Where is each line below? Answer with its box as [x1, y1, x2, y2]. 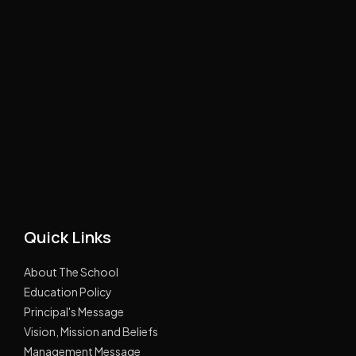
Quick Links [24, 226, 111, 248]
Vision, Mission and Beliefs [24, 323, 158, 339]
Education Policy [24, 284, 112, 299]
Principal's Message [24, 304, 124, 319]
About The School [24, 264, 118, 279]
